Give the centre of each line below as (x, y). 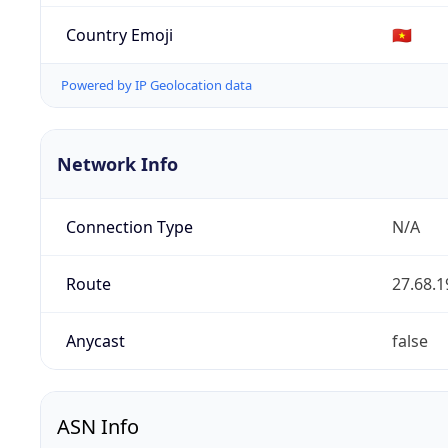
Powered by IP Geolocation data (156, 85)
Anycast (95, 341)
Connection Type (129, 227)
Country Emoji (119, 34)
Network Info (117, 164)
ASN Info (98, 427)
